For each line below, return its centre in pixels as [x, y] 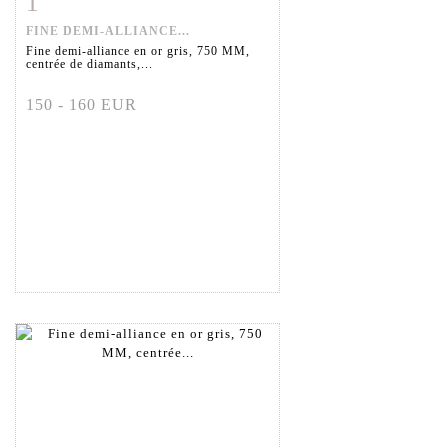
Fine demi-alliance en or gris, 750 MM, [138, 51]
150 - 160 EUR [81, 105]
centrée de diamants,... [89, 64]
